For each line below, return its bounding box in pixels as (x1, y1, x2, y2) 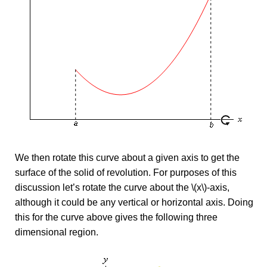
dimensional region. (15, 227, 98, 237)
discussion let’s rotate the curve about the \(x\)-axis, (15, 182, 229, 193)
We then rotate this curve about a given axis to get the (15, 153, 240, 163)
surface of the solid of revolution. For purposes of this (15, 167, 237, 178)
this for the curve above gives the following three (15, 212, 218, 222)
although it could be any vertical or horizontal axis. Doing (15, 197, 253, 207)
